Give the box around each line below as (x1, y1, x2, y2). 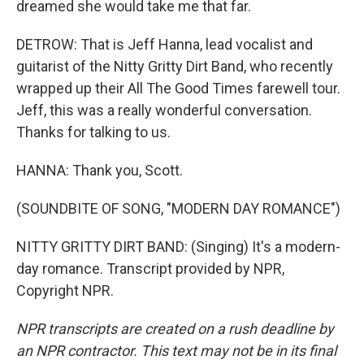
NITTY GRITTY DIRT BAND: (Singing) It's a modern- (16, 238, 340, 255)
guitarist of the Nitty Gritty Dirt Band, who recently (16, 58, 333, 75)
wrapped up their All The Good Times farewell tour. (16, 80, 340, 97)
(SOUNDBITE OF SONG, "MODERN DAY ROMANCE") (16, 200, 340, 217)
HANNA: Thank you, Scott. (16, 162, 183, 179)
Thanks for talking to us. (16, 123, 171, 141)
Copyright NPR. (16, 282, 114, 299)
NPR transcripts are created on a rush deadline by (16, 320, 334, 337)
